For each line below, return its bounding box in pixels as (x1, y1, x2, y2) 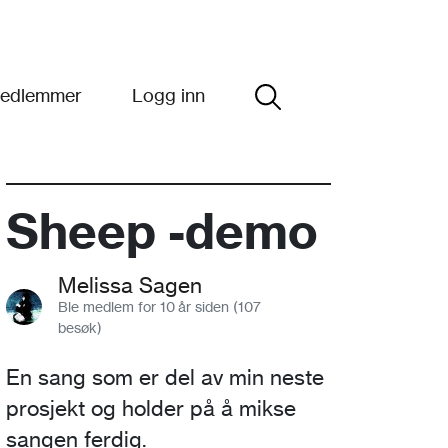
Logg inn (132, 83, 205, 106)
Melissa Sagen (58, 272, 202, 298)
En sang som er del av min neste (6, 364, 324, 390)
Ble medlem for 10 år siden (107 (58, 297, 261, 315)
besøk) (58, 318, 102, 336)
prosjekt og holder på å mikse (6, 395, 296, 421)
